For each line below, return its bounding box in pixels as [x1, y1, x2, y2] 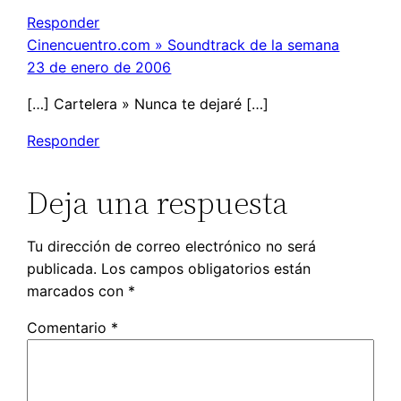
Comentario [27, 319, 112, 337]
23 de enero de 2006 [27, 58, 172, 77]
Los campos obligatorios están [101, 260, 311, 278]
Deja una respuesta [27, 181, 289, 226]
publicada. [27, 260, 98, 278]
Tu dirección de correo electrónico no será [27, 237, 317, 256]
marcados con [27, 282, 129, 301]
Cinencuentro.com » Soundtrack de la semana [27, 36, 340, 55]
